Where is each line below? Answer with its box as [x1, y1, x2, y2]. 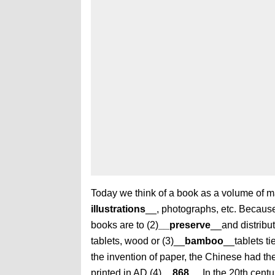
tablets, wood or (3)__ [91, 236, 185, 246]
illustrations [91, 204, 145, 214]
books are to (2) [91, 220, 158, 230]
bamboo [185, 236, 223, 246]
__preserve [158, 220, 211, 230]
